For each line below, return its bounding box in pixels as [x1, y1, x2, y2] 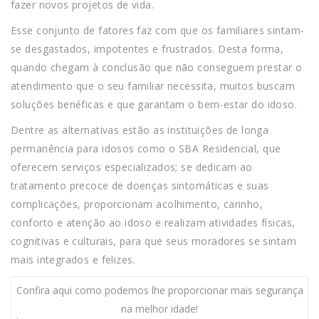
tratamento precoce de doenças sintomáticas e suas [11, 179, 269, 193]
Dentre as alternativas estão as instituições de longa [11, 123, 269, 137]
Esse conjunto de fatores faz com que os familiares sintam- [11, 23, 305, 38]
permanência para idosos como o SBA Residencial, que [11, 142, 281, 156]
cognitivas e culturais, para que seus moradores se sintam [11, 234, 296, 249]
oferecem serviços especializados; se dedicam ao [11, 160, 253, 174]
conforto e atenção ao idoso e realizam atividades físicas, [11, 216, 296, 230]
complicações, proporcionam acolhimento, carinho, [11, 197, 263, 211]
